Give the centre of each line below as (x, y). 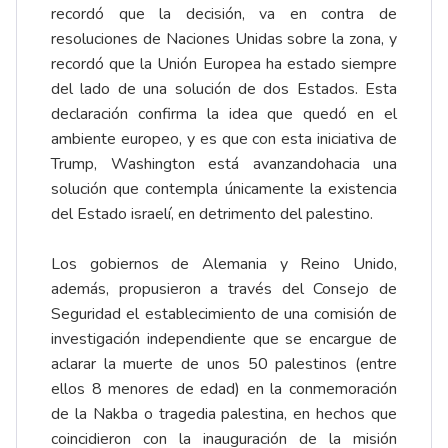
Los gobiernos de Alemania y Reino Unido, (224, 264)
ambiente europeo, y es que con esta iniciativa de (224, 139)
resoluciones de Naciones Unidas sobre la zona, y (224, 39)
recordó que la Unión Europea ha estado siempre (224, 64)
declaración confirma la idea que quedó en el (224, 114)
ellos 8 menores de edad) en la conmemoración (224, 389)
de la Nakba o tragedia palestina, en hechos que (224, 414)
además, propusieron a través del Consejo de (224, 289)
